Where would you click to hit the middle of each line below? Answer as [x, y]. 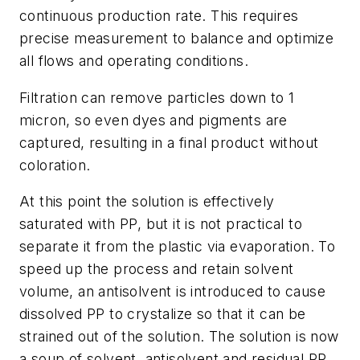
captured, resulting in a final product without [169, 142]
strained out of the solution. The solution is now [179, 337]
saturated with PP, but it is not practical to [161, 224]
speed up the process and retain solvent [157, 269]
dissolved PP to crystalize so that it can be [163, 314]
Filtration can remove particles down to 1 [157, 97]
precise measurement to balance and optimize [177, 39]
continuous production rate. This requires [159, 16]
